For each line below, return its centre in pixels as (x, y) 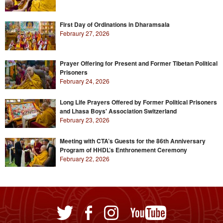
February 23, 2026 (85, 120)
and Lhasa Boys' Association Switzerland (118, 111)
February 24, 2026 (85, 81)
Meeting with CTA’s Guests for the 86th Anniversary (133, 141)
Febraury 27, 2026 (85, 33)
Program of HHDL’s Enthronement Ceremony (123, 150)
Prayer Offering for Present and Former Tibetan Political (139, 63)
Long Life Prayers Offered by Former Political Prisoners (138, 102)
